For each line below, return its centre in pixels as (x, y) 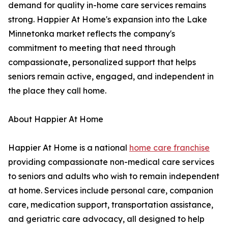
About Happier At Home (56, 119)
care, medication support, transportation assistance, (111, 205)
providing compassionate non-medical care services (111, 162)
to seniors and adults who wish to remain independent (114, 176)
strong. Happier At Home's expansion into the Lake (108, 20)
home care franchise (169, 148)
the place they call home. (57, 91)
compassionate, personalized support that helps (102, 62)
